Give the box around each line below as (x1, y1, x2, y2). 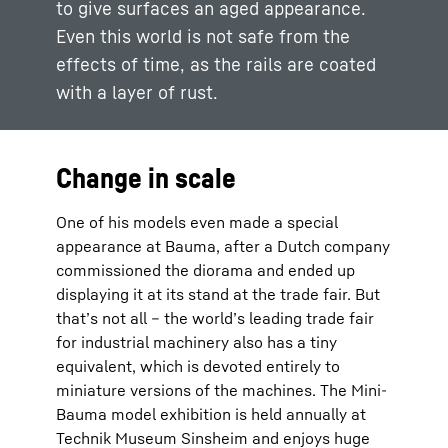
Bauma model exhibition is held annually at (56, 403, 366, 424)
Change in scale (56, 160, 236, 194)
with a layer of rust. (56, 80, 218, 103)
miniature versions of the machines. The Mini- (56, 379, 387, 400)
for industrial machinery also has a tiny (56, 331, 337, 352)
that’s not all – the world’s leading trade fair (56, 307, 374, 328)
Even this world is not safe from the (56, 24, 350, 47)
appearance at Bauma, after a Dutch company (56, 235, 390, 256)
